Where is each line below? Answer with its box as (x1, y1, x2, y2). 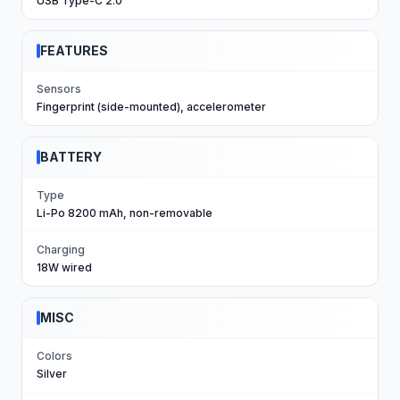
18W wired (37, 261, 92, 274)
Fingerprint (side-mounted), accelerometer (37, 100, 266, 113)
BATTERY (40, 149, 102, 164)
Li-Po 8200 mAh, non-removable (37, 206, 212, 220)
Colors (37, 349, 72, 362)
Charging (37, 243, 85, 256)
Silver (37, 367, 67, 380)
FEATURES (40, 43, 108, 58)
